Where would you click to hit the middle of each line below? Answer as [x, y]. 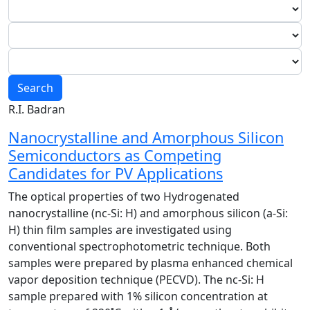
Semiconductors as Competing [115, 155]
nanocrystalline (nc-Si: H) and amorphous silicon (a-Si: [148, 213]
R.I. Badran [37, 109]
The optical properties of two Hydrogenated [124, 197]
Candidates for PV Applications [116, 173]
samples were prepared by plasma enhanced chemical [151, 263]
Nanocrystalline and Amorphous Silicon [146, 137]
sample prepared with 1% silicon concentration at [138, 296]
